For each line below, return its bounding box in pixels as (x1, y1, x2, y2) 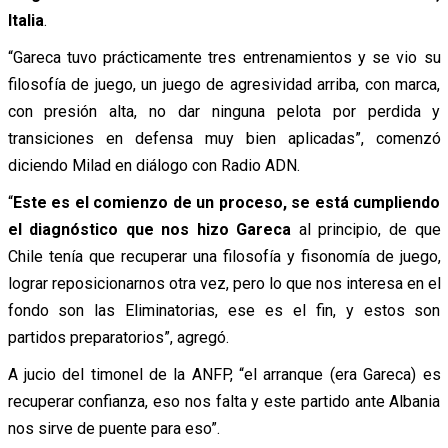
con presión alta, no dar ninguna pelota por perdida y (7, 101, 441, 121)
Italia (7, 10, 44, 30)
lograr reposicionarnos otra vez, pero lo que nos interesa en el (7, 273, 441, 293)
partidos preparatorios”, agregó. (7, 327, 229, 347)
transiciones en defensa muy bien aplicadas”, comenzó (7, 128, 441, 148)
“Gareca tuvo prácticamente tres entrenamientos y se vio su (7, 47, 441, 67)
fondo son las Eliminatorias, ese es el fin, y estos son (7, 300, 441, 320)
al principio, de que (291, 219, 441, 239)
